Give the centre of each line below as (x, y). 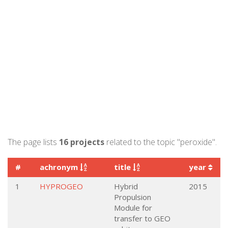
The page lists (33, 142)
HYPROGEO (61, 186)
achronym (60, 167)
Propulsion (133, 197)
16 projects (82, 142)
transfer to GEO (142, 218)
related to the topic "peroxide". (161, 142)
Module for (133, 208)
